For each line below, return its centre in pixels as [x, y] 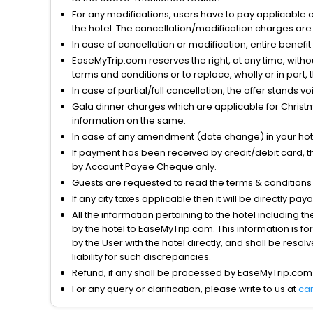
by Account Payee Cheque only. [144, 166]
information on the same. [129, 120]
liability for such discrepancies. [141, 256]
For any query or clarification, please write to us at [185, 289]
